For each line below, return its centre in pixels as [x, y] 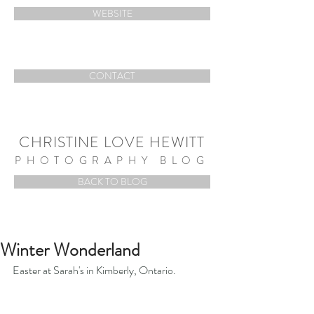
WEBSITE [112, 13]
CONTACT [112, 76]
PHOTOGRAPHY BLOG [112, 161]
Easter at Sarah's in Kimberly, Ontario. [94, 270]
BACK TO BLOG [112, 182]
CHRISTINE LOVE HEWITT [112, 142]
